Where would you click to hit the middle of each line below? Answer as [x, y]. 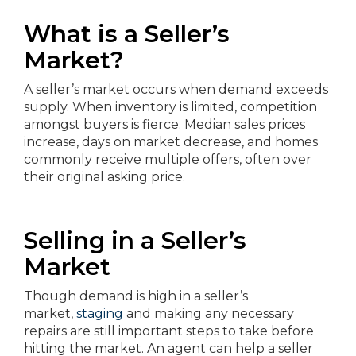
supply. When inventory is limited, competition [170, 107]
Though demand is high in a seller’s [136, 296]
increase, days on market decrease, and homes [171, 142]
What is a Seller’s [127, 34]
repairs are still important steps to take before [169, 331]
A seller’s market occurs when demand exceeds [176, 89]
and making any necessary [209, 313]
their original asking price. [104, 177]
